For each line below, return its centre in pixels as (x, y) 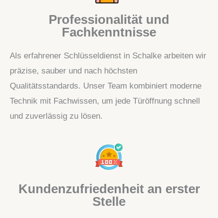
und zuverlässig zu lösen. (56, 116)
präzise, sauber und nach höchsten (73, 71)
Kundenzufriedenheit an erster (109, 189)
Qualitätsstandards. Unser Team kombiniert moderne (106, 86)
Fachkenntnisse (109, 32)
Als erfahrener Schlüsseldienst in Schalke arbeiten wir (108, 55)
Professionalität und (109, 19)
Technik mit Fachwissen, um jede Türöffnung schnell (105, 101)
